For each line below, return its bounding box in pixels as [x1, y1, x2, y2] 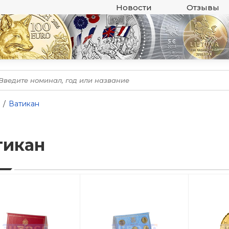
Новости [116, 2, 152, 12]
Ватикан [9, 99, 39, 108]
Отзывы [187, 2, 219, 12]
